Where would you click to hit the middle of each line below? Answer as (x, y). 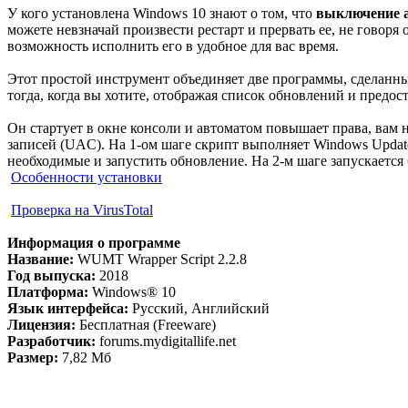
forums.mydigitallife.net (166, 341)
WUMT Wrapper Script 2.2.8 (160, 259)
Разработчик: (51, 341)
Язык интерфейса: (68, 308)
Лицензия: (41, 325)
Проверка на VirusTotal (82, 210)
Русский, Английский (199, 308)
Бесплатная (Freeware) (146, 325)
